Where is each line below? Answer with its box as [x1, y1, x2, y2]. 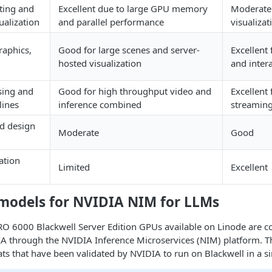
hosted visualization [58, 56, 141, 69]
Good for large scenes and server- [58, 43, 200, 56]
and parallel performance [58, 15, 164, 28]
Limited [58, 160, 90, 173]
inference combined [58, 98, 141, 110]
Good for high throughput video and [58, 84, 211, 97]
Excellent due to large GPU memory [58, 2, 208, 15]
